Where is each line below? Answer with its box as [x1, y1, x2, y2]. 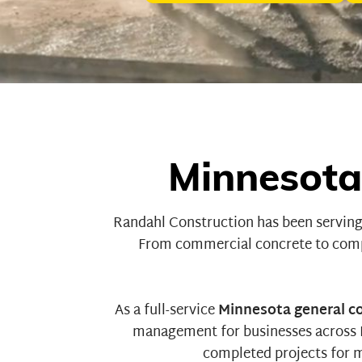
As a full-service [114, 297, 218, 323]
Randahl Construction [112, 210, 254, 236]
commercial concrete [175, 232, 312, 258]
